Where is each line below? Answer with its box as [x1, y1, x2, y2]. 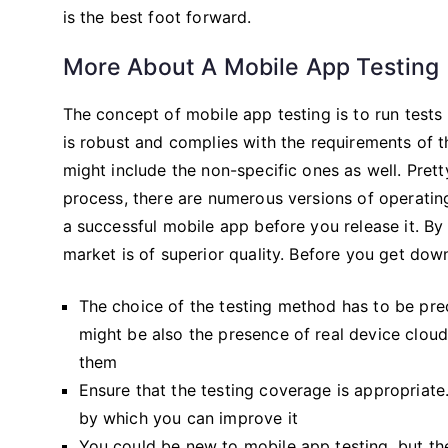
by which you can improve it [78, 407, 298, 428]
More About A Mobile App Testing [62, 52, 440, 81]
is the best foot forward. [62, 6, 252, 27]
